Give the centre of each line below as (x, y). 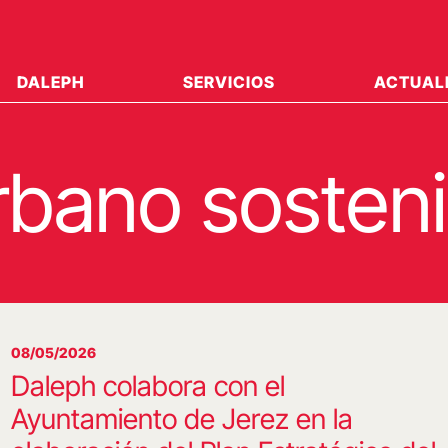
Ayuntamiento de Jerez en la (181, 419)
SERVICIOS (229, 82)
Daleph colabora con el (147, 386)
